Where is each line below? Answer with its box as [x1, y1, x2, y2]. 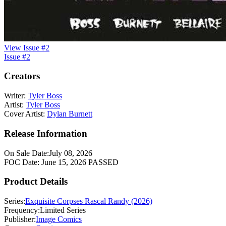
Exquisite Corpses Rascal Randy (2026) [25, 197, 152, 206]
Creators [4, 71, 40, 82]
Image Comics [36, 215, 82, 224]
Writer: [4, 91, 26, 100]
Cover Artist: [4, 109, 45, 119]
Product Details [4, 176, 68, 187]
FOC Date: [4, 157, 39, 166]
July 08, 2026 [49, 148, 92, 157]
